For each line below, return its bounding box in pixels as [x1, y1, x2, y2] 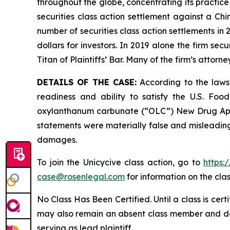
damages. [37, 135, 77, 145]
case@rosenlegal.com [37, 171, 125, 182]
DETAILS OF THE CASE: [37, 77, 137, 87]
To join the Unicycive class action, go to [37, 157, 203, 167]
